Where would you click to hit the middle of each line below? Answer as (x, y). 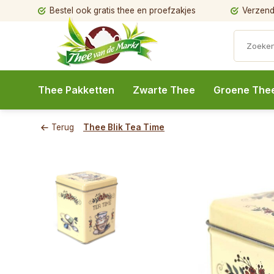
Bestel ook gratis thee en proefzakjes (123, 10)
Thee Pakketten (76, 90)
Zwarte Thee (164, 90)
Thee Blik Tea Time (124, 127)
